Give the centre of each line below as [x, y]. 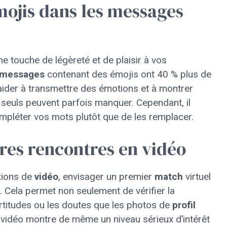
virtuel [197, 177]
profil [184, 205]
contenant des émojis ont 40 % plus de [128, 74]
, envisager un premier [106, 177]
